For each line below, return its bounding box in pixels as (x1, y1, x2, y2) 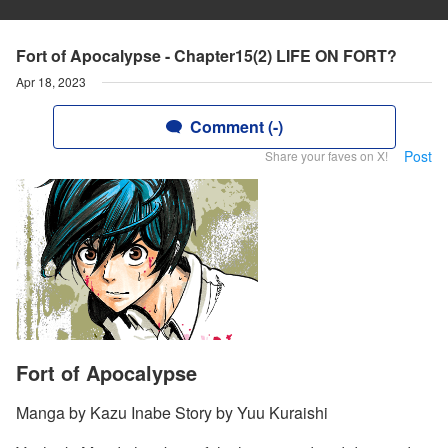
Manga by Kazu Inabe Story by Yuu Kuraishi (16, 401, 328, 425)
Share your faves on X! (265, 147, 388, 164)
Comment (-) (189, 115, 283, 138)
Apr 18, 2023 (16, 73, 86, 90)
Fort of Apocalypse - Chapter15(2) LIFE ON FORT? (16, 44, 397, 67)
